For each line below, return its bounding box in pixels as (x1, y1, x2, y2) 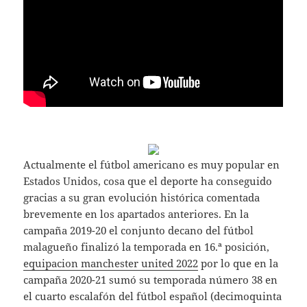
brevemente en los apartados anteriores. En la (23, 207, 249, 221)
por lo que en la (198, 256, 279, 271)
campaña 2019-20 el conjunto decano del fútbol (23, 223, 254, 238)
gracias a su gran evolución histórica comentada (23, 191, 260, 205)
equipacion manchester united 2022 (23, 256, 199, 271)
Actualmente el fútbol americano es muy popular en (23, 158, 280, 172)
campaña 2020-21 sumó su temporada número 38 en (23, 273, 278, 287)
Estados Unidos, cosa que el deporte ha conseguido (23, 174, 273, 188)
